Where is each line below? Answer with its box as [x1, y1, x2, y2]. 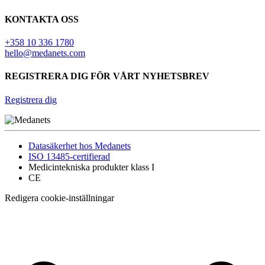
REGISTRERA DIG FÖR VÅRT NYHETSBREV [5, 71, 209, 82]
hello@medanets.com [5, 48, 85, 59]
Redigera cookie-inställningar [5, 192, 114, 203]
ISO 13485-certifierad [28, 151, 110, 161]
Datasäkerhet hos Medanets [28, 140, 131, 151]
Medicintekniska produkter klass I [28, 161, 154, 172]
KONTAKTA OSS [5, 14, 79, 24]
